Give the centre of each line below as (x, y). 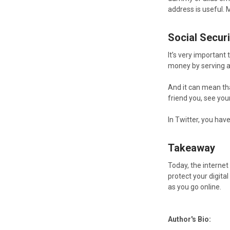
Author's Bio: (190, 219)
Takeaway (192, 148)
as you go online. (195, 187)
